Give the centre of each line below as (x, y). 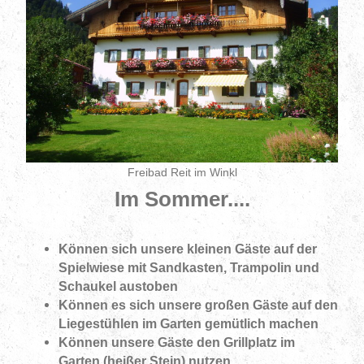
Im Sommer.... (182, 199)
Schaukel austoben (118, 286)
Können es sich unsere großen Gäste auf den (198, 305)
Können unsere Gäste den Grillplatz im (176, 342)
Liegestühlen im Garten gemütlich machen (188, 323)
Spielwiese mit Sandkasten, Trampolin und (188, 267)
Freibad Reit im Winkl (182, 173)
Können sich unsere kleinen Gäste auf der (187, 249)
